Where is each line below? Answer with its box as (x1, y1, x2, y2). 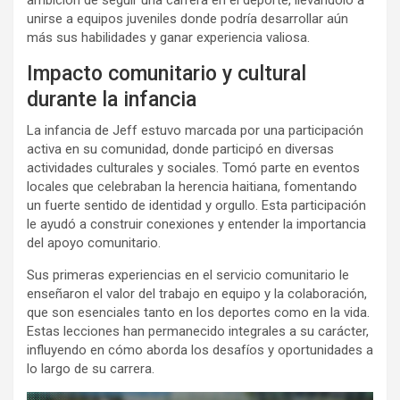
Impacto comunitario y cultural (27, 62, 306, 86)
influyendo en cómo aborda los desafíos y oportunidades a (27, 342, 373, 358)
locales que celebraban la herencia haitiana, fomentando (27, 179, 357, 195)
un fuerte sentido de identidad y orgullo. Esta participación (27, 197, 366, 213)
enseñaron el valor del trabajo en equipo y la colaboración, (27, 286, 367, 302)
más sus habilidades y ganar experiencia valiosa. (27, 29, 310, 46)
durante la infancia (27, 87, 196, 112)
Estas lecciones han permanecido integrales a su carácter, (27, 323, 369, 339)
